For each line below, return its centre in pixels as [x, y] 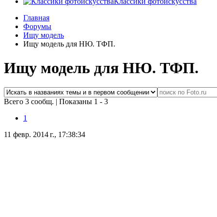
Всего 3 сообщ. [30, 102]
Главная [36, 18]
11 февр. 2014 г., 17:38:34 [45, 135]
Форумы [37, 27]
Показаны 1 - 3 [84, 102]
